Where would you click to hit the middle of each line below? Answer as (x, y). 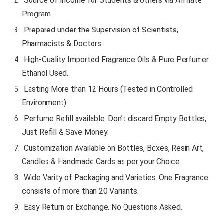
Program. (37, 14)
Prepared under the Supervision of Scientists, (100, 30)
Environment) (44, 102)
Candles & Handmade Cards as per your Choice (101, 161)
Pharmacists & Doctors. (62, 43)
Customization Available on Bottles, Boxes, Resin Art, (113, 148)
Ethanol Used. (45, 73)
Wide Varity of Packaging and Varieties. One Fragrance (115, 177)
